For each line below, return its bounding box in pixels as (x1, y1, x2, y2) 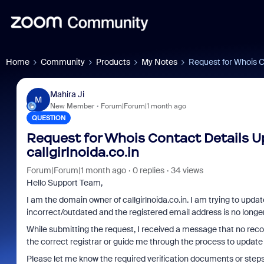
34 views (170, 165, 203, 176)
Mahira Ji (49, 88, 84, 100)
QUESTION (31, 114, 65, 122)
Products (96, 57, 130, 67)
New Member (49, 101, 94, 111)
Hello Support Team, (26, 177, 103, 188)
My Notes (141, 57, 177, 67)
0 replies (132, 165, 164, 176)
